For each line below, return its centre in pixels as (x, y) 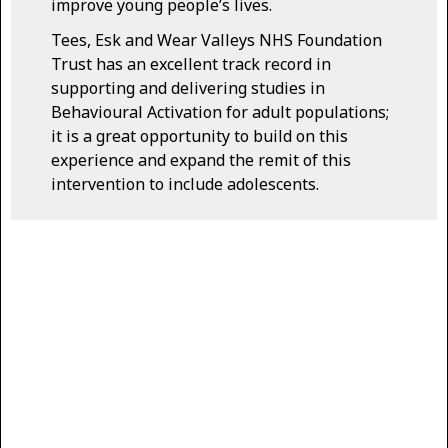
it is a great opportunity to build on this (199, 136)
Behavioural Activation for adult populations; (220, 112)
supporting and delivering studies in (188, 88)
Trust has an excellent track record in (191, 64)
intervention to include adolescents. (185, 184)
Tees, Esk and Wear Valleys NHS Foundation (216, 40)
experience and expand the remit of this (201, 160)
